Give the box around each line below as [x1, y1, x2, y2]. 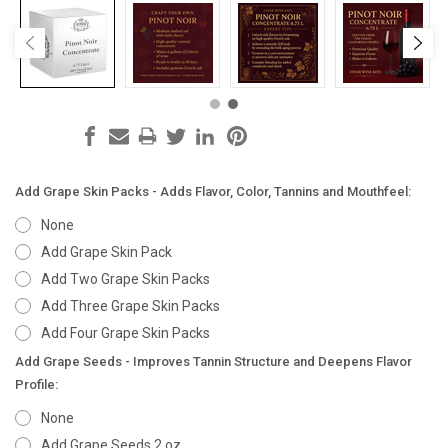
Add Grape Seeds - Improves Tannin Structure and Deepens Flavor [15, 354, 412, 370]
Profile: [15, 377, 58, 393]
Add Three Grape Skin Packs [40, 298, 220, 315]
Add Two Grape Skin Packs [40, 271, 210, 288]
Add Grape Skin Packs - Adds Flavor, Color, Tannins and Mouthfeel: [15, 184, 411, 200]
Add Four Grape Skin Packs [40, 325, 210, 342]
